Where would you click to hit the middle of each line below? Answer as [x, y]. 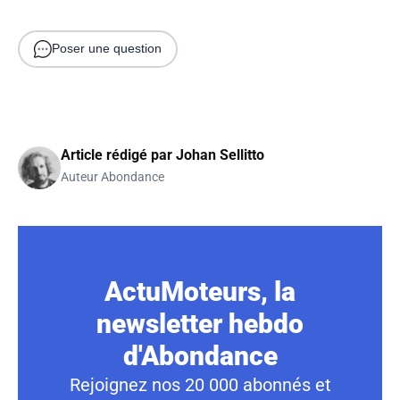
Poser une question [107, 49]
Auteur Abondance [112, 176]
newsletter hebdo [200, 323]
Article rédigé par [118, 154]
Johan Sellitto [220, 154]
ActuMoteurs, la [200, 291]
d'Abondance [200, 355]
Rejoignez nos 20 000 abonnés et [200, 384]
